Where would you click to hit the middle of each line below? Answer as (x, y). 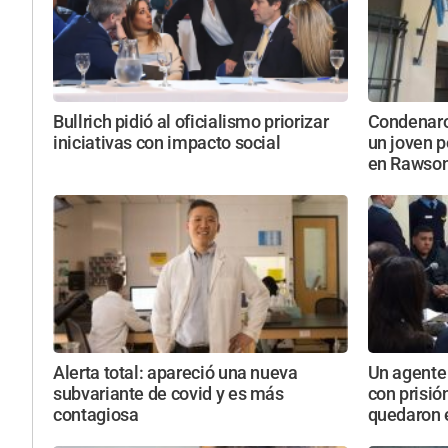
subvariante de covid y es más (168, 393)
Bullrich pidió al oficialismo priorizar (191, 122)
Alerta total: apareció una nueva (175, 372)
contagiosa (96, 414)
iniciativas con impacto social (167, 143)
